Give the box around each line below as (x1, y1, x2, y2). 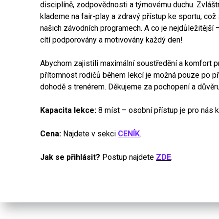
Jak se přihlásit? (40, 152, 101, 162)
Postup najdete (100, 152, 156, 162)
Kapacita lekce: (40, 105, 97, 115)
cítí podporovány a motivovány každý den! (40, 35, 183, 44)
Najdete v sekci (61, 129, 118, 138)
